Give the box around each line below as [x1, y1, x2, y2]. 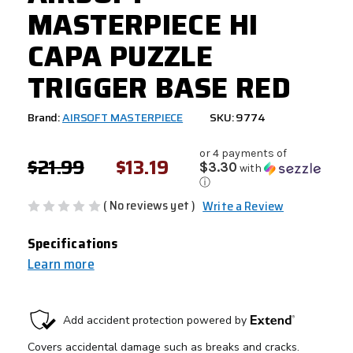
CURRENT [28, 302, 94, 325]
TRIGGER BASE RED [28, 65, 292, 111]
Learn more [28, 252, 95, 275]
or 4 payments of [199, 147, 288, 161]
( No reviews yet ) [102, 195, 196, 216]
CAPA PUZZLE [28, 34, 214, 80]
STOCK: [28, 321, 78, 344]
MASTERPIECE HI [28, 2, 258, 48]
